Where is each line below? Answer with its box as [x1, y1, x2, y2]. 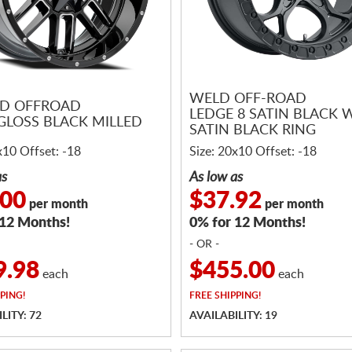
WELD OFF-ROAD [189, 92, 306, 107]
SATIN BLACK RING [189, 123, 316, 138]
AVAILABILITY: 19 [189, 310, 277, 321]
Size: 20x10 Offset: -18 [189, 145, 317, 158]
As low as [189, 170, 243, 185]
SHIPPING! [212, 291, 261, 300]
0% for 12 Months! [189, 216, 306, 230]
